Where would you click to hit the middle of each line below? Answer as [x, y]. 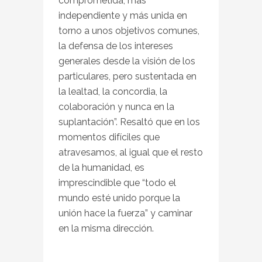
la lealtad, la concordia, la [113, 91]
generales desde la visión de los [127, 61]
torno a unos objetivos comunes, [129, 30]
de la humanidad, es [101, 167]
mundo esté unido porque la [119, 198]
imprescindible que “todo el [117, 182]
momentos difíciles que [109, 137]
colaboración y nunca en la [116, 106]
